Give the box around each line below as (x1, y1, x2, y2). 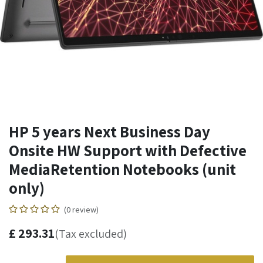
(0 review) (64, 204, 99, 215)
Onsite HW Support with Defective (9, 140, 247, 161)
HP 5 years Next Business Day (9, 121, 210, 142)
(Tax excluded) (55, 226, 127, 241)
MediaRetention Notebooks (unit (9, 159, 236, 180)
